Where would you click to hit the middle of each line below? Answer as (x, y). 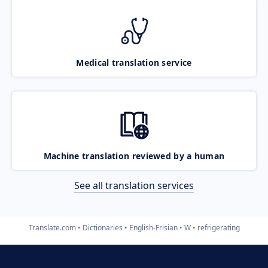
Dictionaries (102, 227)
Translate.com (52, 227)
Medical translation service (134, 62)
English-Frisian (153, 227)
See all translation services (134, 185)
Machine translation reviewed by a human (134, 156)
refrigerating (218, 227)
